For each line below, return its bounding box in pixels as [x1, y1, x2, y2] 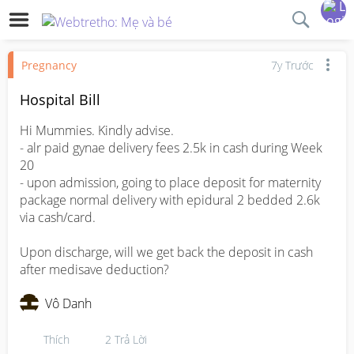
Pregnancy [21, 57, 77, 73]
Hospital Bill [20, 90, 100, 109]
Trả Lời [115, 331, 147, 347]
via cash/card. [20, 209, 99, 226]
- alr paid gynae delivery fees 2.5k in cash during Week [20, 139, 322, 156]
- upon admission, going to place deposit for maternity [20, 174, 321, 191]
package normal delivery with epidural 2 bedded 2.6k [20, 191, 320, 209]
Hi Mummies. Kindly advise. [20, 122, 174, 139]
